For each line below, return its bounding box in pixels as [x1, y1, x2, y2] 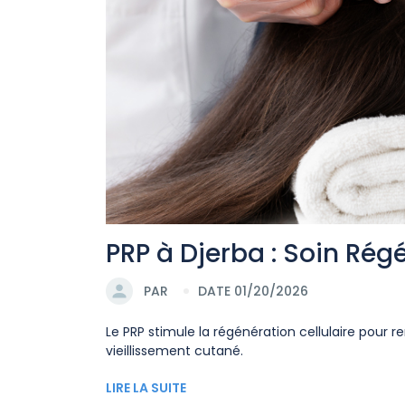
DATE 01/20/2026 [198, 281, 308, 300]
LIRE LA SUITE [106, 379, 186, 398]
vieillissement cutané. [106, 342, 243, 361]
